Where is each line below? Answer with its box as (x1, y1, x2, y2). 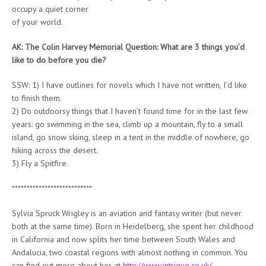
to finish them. (12, 92, 62, 103)
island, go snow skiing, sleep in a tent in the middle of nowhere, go (12, 131, 249, 142)
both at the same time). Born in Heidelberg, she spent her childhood (12, 220, 254, 232)
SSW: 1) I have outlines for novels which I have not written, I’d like (12, 79, 247, 90)
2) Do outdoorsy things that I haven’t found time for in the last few (12, 105, 248, 116)
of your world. (12, 16, 63, 27)
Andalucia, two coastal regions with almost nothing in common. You (12, 246, 248, 258)
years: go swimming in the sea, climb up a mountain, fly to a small (12, 118, 243, 129)
